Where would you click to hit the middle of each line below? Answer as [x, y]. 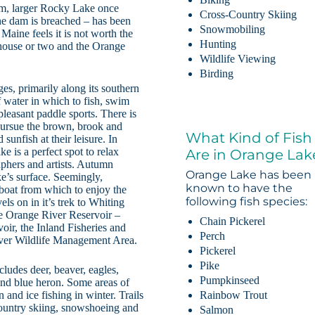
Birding [217, 74]
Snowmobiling [233, 30]
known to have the [239, 188]
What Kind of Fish [249, 138]
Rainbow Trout [234, 295]
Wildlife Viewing [238, 59]
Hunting [218, 44]
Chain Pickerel [233, 221]
